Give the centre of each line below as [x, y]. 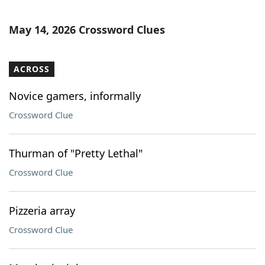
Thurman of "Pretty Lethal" [76, 153]
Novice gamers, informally [75, 96]
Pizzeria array [42, 211]
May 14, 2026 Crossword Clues [87, 30]
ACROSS [32, 69]
